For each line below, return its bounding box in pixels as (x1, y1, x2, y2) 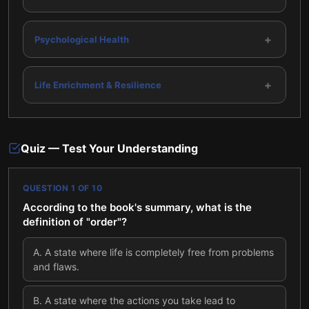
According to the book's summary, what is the (23, 201, 252, 214)
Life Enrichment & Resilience (34, 79, 161, 90)
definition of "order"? (23, 215, 127, 228)
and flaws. (33, 261, 79, 272)
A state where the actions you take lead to (45, 295, 235, 306)
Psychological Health (34, 33, 129, 45)
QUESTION (23, 183, 71, 193)
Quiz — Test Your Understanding (21, 141, 198, 155)
